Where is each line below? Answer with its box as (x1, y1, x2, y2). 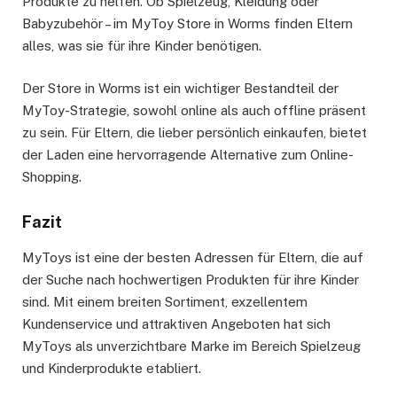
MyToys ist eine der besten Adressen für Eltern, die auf (22, 249, 363, 265)
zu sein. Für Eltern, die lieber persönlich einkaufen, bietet (22, 125, 367, 141)
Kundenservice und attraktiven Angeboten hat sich (22, 315, 331, 331)
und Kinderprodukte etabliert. (22, 360, 201, 376)
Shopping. (22, 169, 82, 185)
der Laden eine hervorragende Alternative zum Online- (22, 147, 354, 163)
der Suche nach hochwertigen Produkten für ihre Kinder (22, 271, 359, 287)
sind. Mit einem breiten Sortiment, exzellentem (22, 293, 307, 309)
